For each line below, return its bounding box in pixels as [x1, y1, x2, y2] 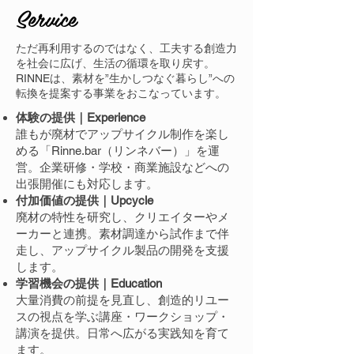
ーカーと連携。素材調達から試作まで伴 [16, 226, 229, 240]
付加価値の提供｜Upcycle [16, 193, 153, 207]
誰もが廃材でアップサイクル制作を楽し [16, 126, 229, 141]
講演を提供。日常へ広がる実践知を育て [16, 326, 229, 340]
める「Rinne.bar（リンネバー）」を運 [16, 143, 220, 157]
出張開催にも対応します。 [16, 176, 158, 190]
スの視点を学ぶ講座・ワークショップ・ [16, 309, 229, 323]
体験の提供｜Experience [16, 110, 145, 124]
